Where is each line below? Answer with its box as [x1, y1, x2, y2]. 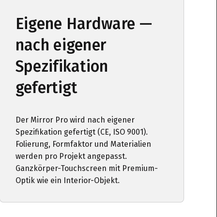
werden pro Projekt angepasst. [15, 152, 127, 161]
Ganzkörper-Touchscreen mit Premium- [15, 164, 158, 173]
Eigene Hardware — [15, 15, 153, 33]
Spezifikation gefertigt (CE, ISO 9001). [15, 127, 148, 137]
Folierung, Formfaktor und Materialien [15, 139, 151, 149]
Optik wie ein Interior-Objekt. [15, 176, 120, 185]
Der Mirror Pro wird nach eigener [15, 115, 135, 124]
